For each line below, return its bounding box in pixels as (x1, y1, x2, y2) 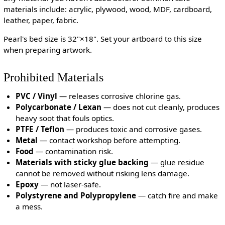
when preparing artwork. (3, 45, 92, 55)
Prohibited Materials (3, 70, 103, 84)
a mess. (16, 201, 43, 211)
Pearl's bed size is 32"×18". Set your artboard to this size (3, 34, 202, 44)
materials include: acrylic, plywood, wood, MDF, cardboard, (3, 4, 212, 14)
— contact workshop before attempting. (38, 135, 181, 145)
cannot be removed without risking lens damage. (16, 168, 190, 178)
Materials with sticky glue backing (16, 157, 149, 167)
